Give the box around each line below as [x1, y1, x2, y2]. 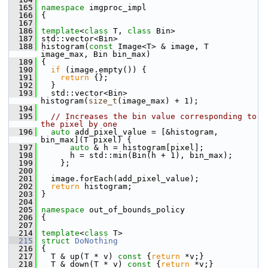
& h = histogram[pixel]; [89, 143, 204, 152]
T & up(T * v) [36, 252, 113, 261]
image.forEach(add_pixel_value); [36, 174, 199, 183]
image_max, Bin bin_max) [41, 50, 151, 59]
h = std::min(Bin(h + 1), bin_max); [36, 151, 233, 160]
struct [41, 236, 75, 245]
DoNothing [75, 236, 118, 245]
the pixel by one [41, 120, 117, 129]
